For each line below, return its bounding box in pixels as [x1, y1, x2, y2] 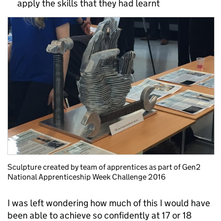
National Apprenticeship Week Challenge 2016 [7, 172, 166, 182]
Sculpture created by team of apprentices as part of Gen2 [7, 162, 201, 172]
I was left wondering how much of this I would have [7, 197, 210, 209]
